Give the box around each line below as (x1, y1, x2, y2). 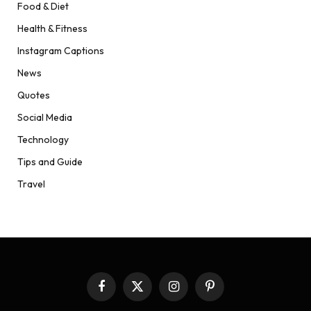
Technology (17, 133, 69, 146)
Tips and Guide (17, 155, 83, 169)
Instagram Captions (17, 44, 104, 58)
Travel (17, 178, 45, 191)
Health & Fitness (17, 22, 87, 35)
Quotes (17, 89, 50, 102)
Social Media (17, 111, 72, 124)
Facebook (100, 286, 142, 298)
